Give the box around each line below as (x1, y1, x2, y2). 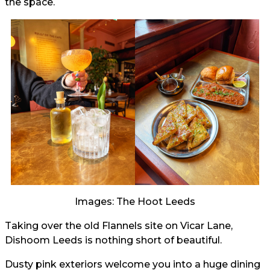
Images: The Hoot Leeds (75, 195, 195, 207)
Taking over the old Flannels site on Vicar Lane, (5, 219, 233, 231)
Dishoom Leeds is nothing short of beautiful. (5, 234, 222, 246)
